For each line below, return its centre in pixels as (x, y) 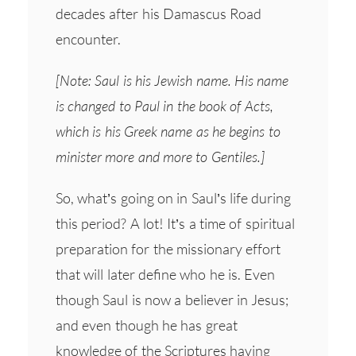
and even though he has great (147, 325)
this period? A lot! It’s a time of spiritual (175, 223)
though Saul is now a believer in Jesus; (172, 299)
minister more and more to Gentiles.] (160, 156)
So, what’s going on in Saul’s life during (174, 197)
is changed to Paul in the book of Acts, (164, 105)
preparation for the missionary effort (168, 248)
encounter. (90, 39)
